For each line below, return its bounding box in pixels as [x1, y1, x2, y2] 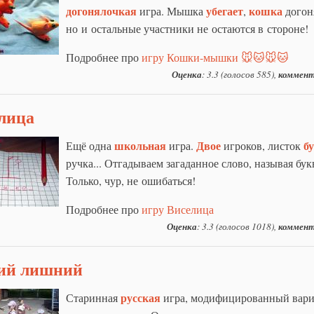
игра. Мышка [137, 3, 206, 18]
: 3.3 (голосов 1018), [197, 219, 278, 233]
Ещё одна [66, 137, 111, 153]
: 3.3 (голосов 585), [202, 67, 278, 81]
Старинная [66, 289, 121, 305]
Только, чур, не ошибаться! [66, 172, 196, 188]
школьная [114, 137, 166, 153]
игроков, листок [221, 137, 303, 153]
